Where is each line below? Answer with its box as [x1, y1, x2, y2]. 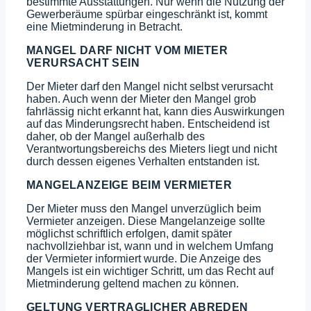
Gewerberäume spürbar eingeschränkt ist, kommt [26, 8, 267, 20]
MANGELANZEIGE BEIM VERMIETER [26, 178, 233, 191]
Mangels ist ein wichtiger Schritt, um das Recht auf [26, 264, 274, 277]
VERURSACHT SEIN [26, 56, 140, 69]
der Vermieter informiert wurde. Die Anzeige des [26, 252, 261, 264]
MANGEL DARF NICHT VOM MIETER [26, 44, 228, 56]
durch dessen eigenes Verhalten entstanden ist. [26, 155, 260, 167]
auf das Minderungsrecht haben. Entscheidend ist [26, 117, 269, 130]
